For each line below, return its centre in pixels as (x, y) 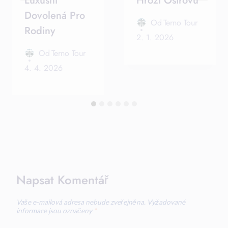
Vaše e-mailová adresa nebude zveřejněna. (81, 202)
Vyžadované (166, 202)
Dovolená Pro (55, 15)
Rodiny (40, 31)
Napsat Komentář (62, 180)
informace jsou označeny (55, 211)
